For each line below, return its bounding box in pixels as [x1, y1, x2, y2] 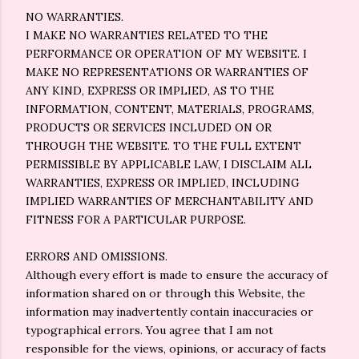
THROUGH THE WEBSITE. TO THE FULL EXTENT [26, 139, 301, 153]
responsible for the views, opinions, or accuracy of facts [26, 341, 326, 356]
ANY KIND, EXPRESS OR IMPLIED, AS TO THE [26, 83, 274, 98]
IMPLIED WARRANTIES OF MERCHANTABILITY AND [26, 194, 313, 208]
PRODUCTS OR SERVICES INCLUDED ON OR [26, 120, 272, 135]
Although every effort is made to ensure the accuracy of [26, 268, 328, 282]
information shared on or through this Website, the [26, 286, 305, 301]
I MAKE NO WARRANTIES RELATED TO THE [26, 28, 268, 42]
